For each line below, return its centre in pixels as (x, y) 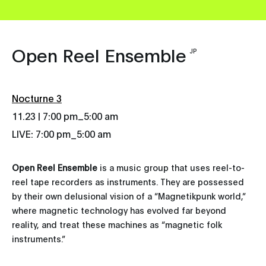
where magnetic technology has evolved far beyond (119, 210)
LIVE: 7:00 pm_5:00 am (61, 134)
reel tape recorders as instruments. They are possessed (128, 182)
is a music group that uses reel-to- (171, 167)
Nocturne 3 (37, 98)
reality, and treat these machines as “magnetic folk (117, 224)
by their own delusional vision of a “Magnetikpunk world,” (129, 196)
